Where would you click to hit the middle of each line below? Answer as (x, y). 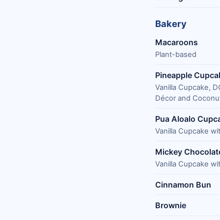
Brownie (171, 206)
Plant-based (176, 55)
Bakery (171, 23)
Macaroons (177, 42)
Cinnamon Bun (183, 184)
